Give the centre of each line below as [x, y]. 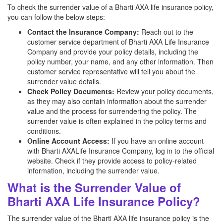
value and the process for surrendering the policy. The [112, 111]
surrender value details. [64, 81]
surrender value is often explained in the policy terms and [117, 121]
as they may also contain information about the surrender [117, 101]
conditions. [44, 131]
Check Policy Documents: [71, 91]
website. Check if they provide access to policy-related [112, 161]
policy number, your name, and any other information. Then [120, 61]
